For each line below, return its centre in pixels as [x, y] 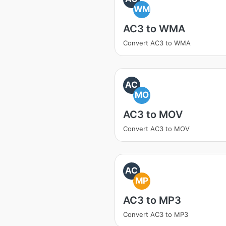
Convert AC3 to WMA [157, 43]
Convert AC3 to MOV [156, 129]
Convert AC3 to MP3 [156, 214]
